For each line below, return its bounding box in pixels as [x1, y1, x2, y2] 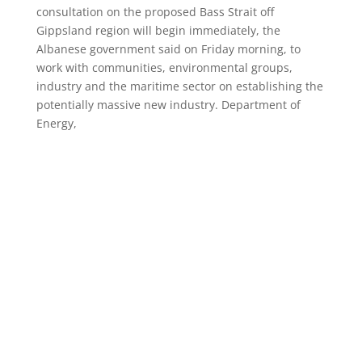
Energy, [36, 116, 77, 132]
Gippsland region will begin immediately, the [36, 23, 280, 39]
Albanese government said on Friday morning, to [36, 41, 301, 57]
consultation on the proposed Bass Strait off [36, 4, 274, 20]
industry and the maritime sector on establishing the [36, 78, 323, 95]
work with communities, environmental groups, [36, 60, 293, 76]
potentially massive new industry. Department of [36, 97, 301, 113]
